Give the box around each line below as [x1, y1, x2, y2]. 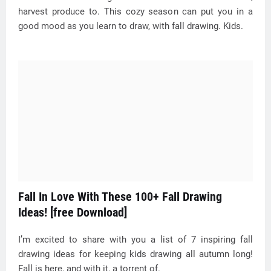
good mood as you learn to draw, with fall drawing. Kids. [18, 21, 243, 31]
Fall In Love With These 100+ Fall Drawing [18, 189, 222, 204]
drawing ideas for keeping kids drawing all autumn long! [18, 249, 253, 260]
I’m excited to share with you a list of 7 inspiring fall [18, 234, 253, 245]
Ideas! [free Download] [18, 205, 127, 220]
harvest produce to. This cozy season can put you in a [18, 6, 253, 17]
